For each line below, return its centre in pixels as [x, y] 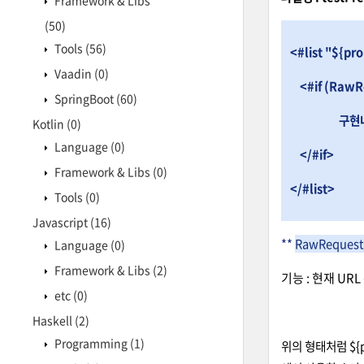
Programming [91, 343]
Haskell [54, 320]
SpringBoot [84, 98]
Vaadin [73, 73]
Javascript [61, 222]
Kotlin [50, 123]
